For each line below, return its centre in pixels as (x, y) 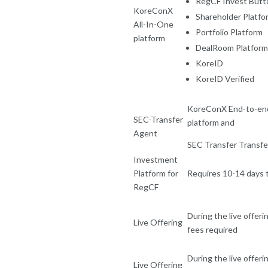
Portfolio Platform (229, 32)
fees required (212, 229)
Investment (156, 159)
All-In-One (153, 24)
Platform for (156, 173)
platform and (211, 122)
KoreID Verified (225, 78)
